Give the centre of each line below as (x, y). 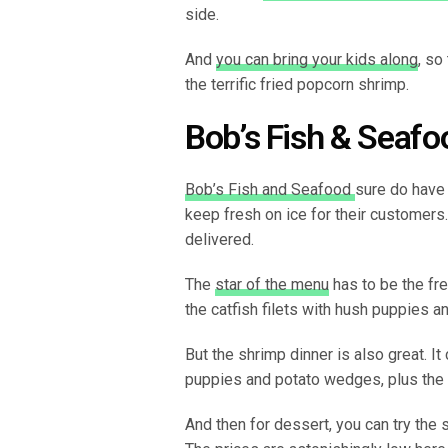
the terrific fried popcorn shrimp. (297, 84)
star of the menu (272, 284)
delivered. (219, 239)
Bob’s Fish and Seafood (270, 189)
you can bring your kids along (317, 59)
